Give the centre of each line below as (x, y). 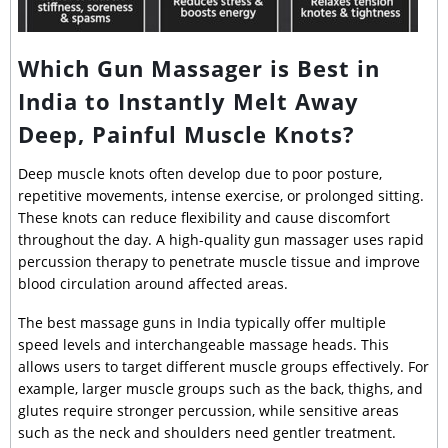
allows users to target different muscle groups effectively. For (223, 367)
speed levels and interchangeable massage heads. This (203, 345)
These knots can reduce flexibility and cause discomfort (204, 217)
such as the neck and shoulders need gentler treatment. (207, 433)
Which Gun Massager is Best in (199, 68)
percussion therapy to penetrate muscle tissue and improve (219, 261)
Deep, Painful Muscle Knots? (186, 134)
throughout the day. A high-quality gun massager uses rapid (221, 239)
